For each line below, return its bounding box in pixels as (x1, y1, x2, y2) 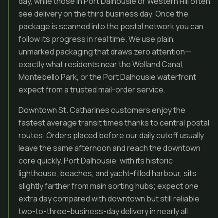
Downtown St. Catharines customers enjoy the (18, 105, 185, 115)
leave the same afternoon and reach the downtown (18, 143, 200, 153)
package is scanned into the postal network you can (18, 21, 203, 32)
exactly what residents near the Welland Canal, (18, 59, 184, 70)
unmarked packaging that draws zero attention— (18, 46, 191, 57)
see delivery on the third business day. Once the (18, 8, 188, 19)
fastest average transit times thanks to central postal (18, 117, 209, 128)
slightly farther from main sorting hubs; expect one (18, 181, 199, 191)
